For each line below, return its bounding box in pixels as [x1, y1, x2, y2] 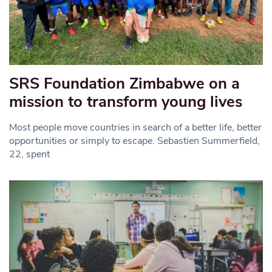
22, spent [9, 148, 50, 161]
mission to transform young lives [9, 91, 242, 113]
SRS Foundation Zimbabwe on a [9, 73, 240, 95]
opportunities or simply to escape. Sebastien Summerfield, [9, 134, 260, 148]
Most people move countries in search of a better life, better [9, 121, 262, 135]
